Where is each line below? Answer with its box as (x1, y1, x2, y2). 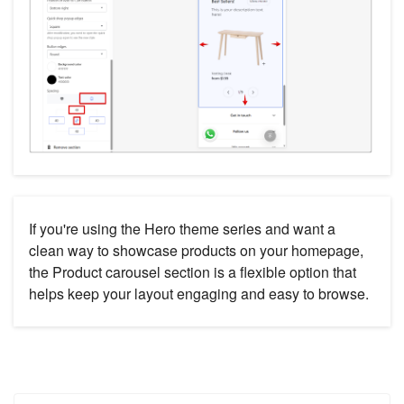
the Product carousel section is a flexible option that (29, 262, 356, 283)
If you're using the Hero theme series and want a (29, 218, 335, 240)
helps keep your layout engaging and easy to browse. (29, 283, 369, 305)
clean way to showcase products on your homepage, (29, 240, 363, 262)
